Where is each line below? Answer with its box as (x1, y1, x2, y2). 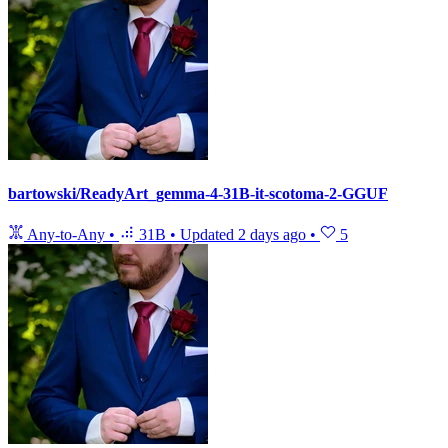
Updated (180, 226, 238, 244)
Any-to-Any (24, 226, 109, 244)
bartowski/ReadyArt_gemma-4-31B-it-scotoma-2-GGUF (8, 184, 388, 202)
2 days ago (238, 226, 306, 244)
